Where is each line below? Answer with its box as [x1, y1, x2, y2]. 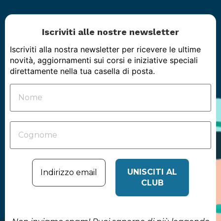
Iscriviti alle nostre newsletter [42, 26, 179, 37]
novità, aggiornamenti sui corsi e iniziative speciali [10, 55, 198, 66]
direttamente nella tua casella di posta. [10, 66, 155, 76]
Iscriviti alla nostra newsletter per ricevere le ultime [10, 44, 201, 55]
